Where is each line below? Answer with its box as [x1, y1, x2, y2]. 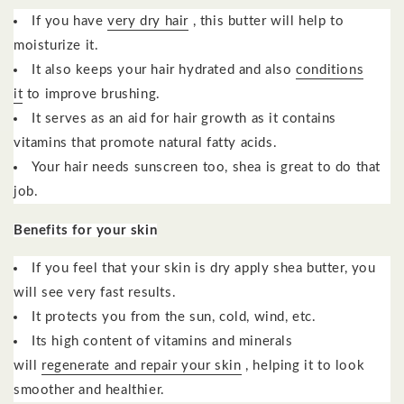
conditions [296, 62, 364, 77]
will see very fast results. [14, 285, 177, 299]
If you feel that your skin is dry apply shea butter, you [32, 261, 376, 275]
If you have [32, 14, 108, 28]
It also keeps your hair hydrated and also [32, 62, 297, 77]
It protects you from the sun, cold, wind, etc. [32, 309, 317, 324]
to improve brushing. [23, 87, 161, 101]
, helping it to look [241, 358, 365, 372]
